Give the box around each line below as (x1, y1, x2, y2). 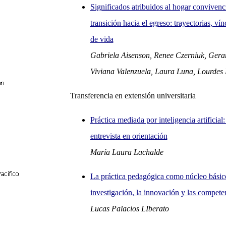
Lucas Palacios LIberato (90, 204, 169, 213)
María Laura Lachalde (90, 148, 163, 156)
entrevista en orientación (90, 132, 167, 140)
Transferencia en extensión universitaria (70, 91, 196, 100)
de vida (90, 35, 114, 43)
